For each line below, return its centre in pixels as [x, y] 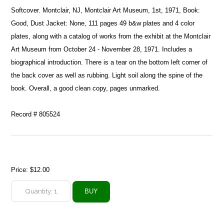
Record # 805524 [36, 114]
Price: [21, 169]
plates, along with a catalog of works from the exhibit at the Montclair [111, 36]
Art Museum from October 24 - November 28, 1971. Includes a [102, 49]
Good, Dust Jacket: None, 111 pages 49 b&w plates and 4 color [103, 23]
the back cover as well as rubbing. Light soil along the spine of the [107, 75]
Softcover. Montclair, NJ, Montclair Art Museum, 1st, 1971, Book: [106, 10]
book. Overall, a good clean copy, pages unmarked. [86, 88]
